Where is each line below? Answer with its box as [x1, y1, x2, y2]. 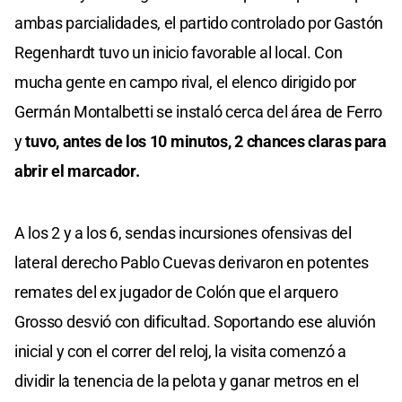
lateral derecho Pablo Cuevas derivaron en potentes [14, 253, 370, 273]
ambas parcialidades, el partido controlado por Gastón [14, 13, 384, 33]
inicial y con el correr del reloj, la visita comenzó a [14, 342, 346, 362]
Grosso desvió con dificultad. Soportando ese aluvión [14, 312, 376, 332]
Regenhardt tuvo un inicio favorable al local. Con [14, 43, 343, 63]
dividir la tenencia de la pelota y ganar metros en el [14, 371, 360, 391]
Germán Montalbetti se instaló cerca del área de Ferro [14, 102, 383, 122]
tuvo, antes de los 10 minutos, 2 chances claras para [25, 132, 387, 152]
